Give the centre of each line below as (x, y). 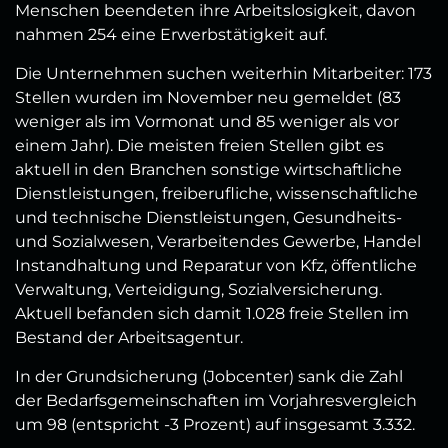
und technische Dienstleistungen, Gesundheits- (208, 218)
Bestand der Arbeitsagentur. (129, 338)
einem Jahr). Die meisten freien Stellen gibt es (199, 146)
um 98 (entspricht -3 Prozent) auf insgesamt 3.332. (215, 425)
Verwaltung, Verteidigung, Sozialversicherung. (198, 290)
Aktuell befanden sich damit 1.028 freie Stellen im (212, 314)
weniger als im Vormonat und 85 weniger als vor (207, 122)
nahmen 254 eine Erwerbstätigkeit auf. (171, 35)
